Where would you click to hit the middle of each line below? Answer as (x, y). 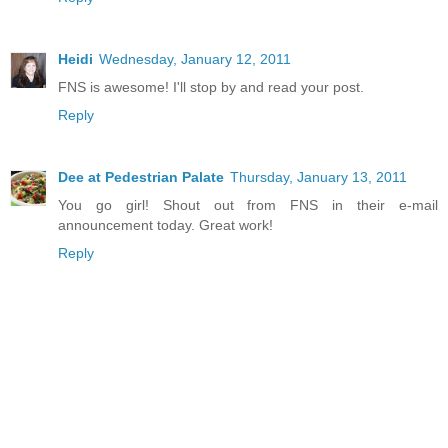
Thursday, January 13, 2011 (318, 176)
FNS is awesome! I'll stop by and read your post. (211, 86)
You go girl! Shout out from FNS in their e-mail (248, 204)
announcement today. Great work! (165, 224)
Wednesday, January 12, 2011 (195, 58)
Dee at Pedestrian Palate (141, 176)
